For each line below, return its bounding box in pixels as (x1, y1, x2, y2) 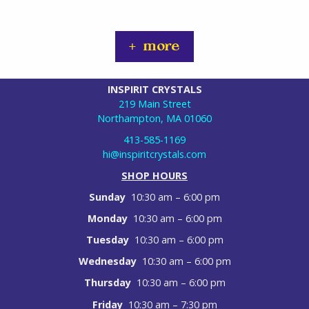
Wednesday (78, 255, 142, 268)
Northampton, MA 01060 (97, 111, 212, 125)
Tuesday (86, 233, 134, 247)
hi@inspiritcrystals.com (103, 147, 206, 161)
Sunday (89, 190, 131, 204)
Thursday (83, 276, 137, 290)
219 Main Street (118, 97, 191, 110)
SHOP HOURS (121, 169, 188, 183)
